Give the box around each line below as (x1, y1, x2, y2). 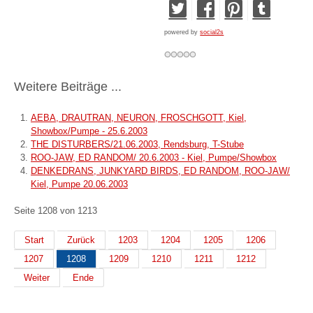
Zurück (67, 235, 95, 246)
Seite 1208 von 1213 (14, 205, 97, 216)
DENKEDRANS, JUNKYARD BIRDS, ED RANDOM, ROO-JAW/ (31, 165, 290, 176)
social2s (200, 28, 224, 36)
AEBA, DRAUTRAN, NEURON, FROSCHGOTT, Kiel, (31, 112, 247, 123)
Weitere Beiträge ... (14, 79, 122, 94)
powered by (164, 28, 201, 36)
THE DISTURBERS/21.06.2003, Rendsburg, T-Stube (31, 138, 244, 150)
